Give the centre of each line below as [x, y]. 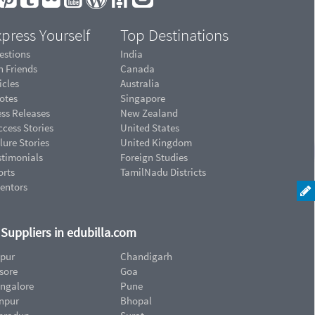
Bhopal [136, 300]
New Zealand [149, 113]
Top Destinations [174, 36]
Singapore [143, 98]
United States [150, 128]
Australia [140, 84]
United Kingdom [156, 143]
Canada [137, 69]
